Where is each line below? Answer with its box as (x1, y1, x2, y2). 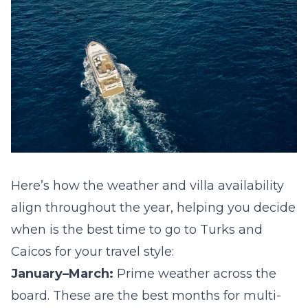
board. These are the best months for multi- (11, 288, 281, 303)
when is (11, 222, 63, 237)
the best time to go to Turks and (63, 222, 263, 237)
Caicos (11, 244, 52, 259)
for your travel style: (52, 244, 174, 259)
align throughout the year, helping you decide (11, 200, 296, 215)
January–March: (11, 266, 113, 281)
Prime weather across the (113, 266, 276, 281)
